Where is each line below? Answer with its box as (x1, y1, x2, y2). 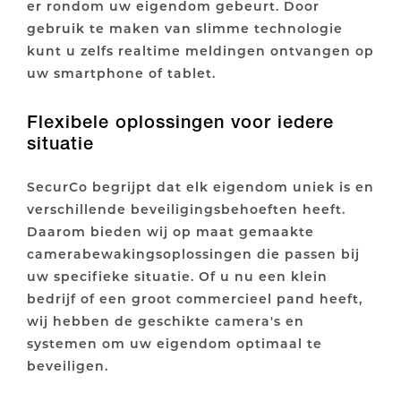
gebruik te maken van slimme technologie (27, 20, 343, 38)
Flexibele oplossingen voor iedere (27, 111, 334, 133)
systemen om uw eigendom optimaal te (27, 335, 322, 353)
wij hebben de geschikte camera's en (27, 312, 304, 330)
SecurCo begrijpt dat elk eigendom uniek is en (27, 178, 374, 196)
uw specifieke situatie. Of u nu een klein (27, 268, 328, 286)
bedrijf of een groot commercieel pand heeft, (27, 290, 363, 308)
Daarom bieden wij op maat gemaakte (27, 223, 314, 241)
